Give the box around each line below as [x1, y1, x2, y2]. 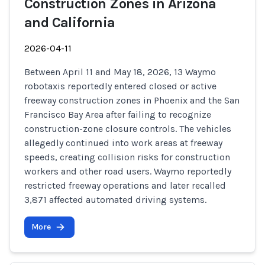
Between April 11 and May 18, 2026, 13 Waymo [24, 66, 216, 77]
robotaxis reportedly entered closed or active [24, 80, 216, 92]
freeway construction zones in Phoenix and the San [24, 95, 240, 106]
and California [24, 14, 115, 31]
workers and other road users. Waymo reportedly [24, 166, 231, 177]
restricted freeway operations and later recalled [24, 180, 226, 191]
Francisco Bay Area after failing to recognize [24, 109, 211, 120]
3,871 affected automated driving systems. [24, 194, 206, 205]
